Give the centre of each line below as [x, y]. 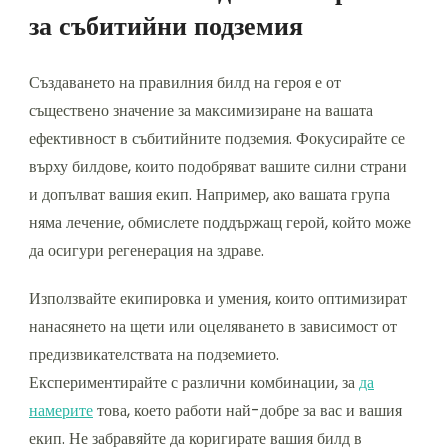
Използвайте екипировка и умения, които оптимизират [218, 298]
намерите [61, 410]
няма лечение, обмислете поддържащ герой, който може [220, 222]
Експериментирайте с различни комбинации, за [194, 382]
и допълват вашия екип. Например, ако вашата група [209, 194]
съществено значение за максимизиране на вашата [201, 110]
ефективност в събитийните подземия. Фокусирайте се [217, 138]
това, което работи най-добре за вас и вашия [247, 410]
